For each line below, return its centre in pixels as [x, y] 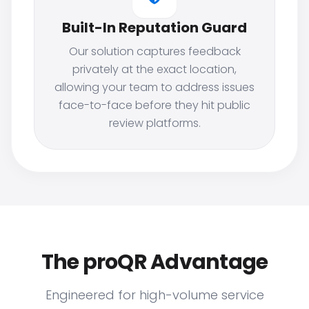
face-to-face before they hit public [154, 105]
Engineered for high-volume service [154, 295]
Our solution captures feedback [154, 51]
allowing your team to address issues [154, 87]
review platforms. [154, 123]
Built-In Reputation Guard [154, 28]
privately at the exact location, [154, 69]
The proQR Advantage [154, 262]
